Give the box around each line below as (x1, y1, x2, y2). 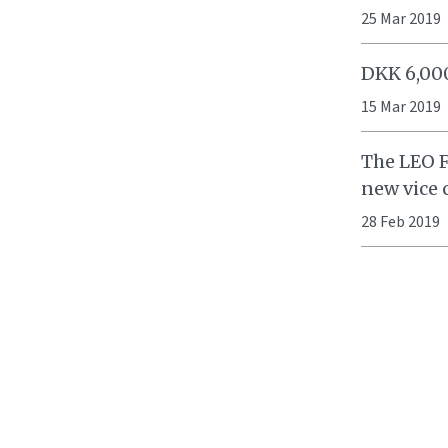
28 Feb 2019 (361, 211, 440, 233)
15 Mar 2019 (361, 96, 441, 118)
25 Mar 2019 (361, 8, 441, 30)
